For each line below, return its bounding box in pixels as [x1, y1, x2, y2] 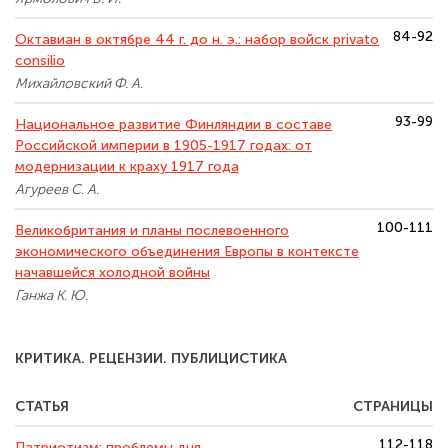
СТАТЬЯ [15, 398, 69, 415]
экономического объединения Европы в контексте [15, 243, 359, 260]
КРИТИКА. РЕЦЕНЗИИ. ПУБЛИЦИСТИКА [15, 350, 287, 367]
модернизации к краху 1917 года [15, 158, 239, 175]
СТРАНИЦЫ [353, 398, 433, 415]
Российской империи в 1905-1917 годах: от [15, 137, 312, 154]
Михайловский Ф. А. [15, 75, 143, 92]
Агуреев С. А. [15, 181, 99, 198]
